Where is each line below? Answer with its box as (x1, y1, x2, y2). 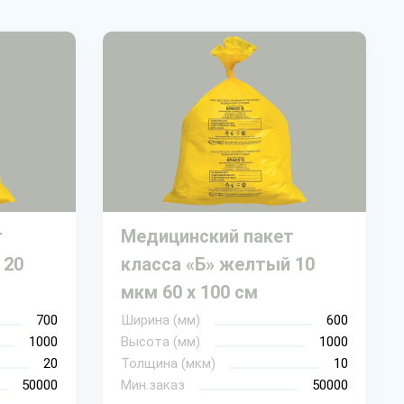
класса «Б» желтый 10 (120, 252, 315, 275)
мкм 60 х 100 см (120, 280, 258, 303)
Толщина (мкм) (120, 354, 216, 372)
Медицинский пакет (120, 225, 294, 247)
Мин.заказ (120, 376, 185, 393)
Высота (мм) (120, 333, 200, 350)
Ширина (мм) (120, 311, 200, 328)
